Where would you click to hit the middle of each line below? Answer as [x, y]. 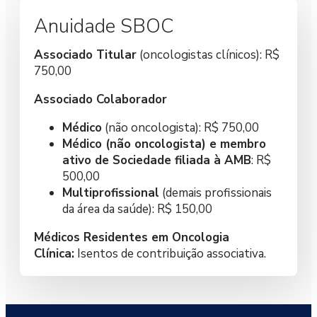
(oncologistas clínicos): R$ [208, 54]
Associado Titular [85, 54]
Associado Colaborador [100, 99]
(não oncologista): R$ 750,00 [180, 127]
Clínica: [54, 253]
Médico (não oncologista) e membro [164, 144]
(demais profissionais [215, 192]
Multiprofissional [111, 192]
